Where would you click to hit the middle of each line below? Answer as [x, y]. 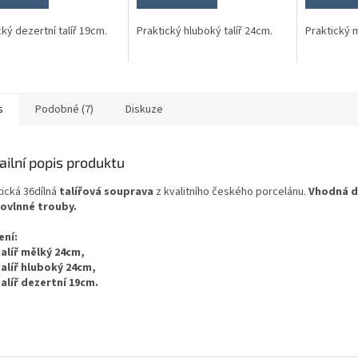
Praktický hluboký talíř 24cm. [204, 31]
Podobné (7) [64, 109]
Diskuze [144, 109]
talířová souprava [106, 191]
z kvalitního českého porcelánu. [231, 191]
